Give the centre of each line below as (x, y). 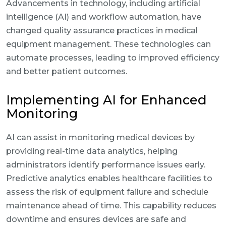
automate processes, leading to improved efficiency (113, 58)
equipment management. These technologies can (108, 44)
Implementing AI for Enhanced (106, 100)
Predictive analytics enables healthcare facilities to (109, 178)
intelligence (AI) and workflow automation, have (104, 17)
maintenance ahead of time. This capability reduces (111, 206)
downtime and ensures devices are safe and (96, 219)
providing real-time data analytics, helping (92, 151)
